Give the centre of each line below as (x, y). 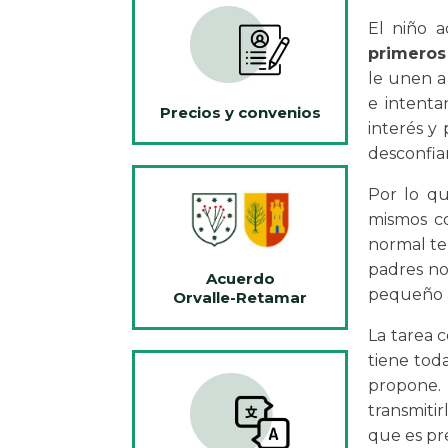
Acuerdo (240, 278)
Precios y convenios (240, 113)
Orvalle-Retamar (240, 297)
